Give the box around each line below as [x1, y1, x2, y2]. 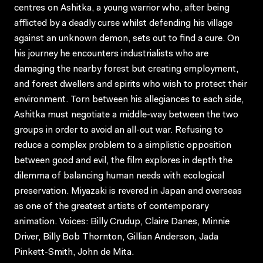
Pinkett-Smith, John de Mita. [14, 247, 134, 257]
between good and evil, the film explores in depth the [14, 156, 232, 166]
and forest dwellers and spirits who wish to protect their [14, 79, 247, 89]
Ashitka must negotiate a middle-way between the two [14, 110, 238, 120]
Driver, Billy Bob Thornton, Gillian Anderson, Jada [14, 232, 218, 242]
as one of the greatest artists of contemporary [14, 201, 208, 211]
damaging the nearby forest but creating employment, [14, 64, 238, 74]
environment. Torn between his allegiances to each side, [14, 95, 244, 104]
